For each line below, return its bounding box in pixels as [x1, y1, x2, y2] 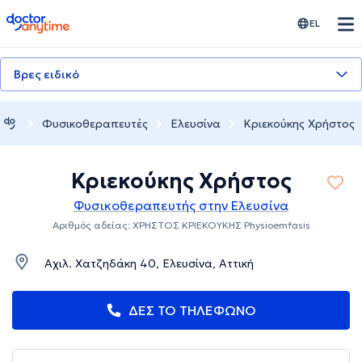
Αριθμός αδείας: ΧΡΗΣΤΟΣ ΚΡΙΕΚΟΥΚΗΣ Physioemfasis [52, 219, 310, 232]
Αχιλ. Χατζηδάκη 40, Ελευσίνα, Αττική [44, 256, 254, 271]
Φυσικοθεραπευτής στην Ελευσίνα [74, 197, 288, 214]
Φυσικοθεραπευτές [42, 116, 148, 131]
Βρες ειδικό [14, 67, 79, 82]
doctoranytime [6, 11, 97, 27]
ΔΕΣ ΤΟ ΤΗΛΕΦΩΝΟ [128, 302, 256, 319]
